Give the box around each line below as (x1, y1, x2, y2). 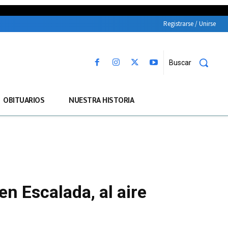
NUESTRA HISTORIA (69, 98, 134, 106)
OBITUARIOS (3, 98, 44, 106)
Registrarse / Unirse (163, 19, 216, 28)
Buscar (168, 58, 191, 67)
